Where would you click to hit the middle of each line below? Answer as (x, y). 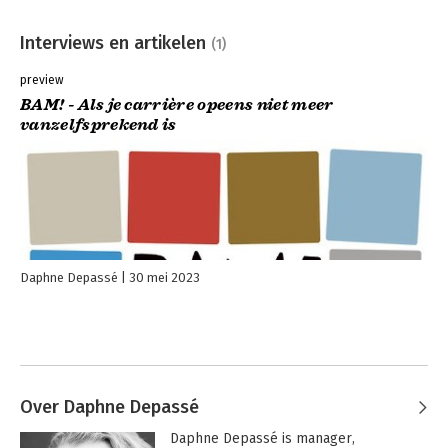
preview (42, 80)
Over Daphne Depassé (109, 407)
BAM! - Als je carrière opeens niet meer (177, 105)
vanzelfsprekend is (98, 125)
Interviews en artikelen (115, 42)
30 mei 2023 (164, 278)
